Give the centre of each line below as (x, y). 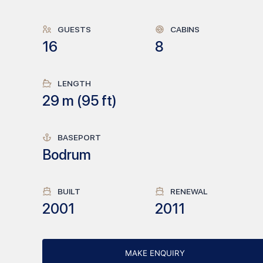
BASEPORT (79, 137)
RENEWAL (189, 191)
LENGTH (74, 83)
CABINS (185, 29)
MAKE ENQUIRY (155, 253)
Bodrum (67, 155)
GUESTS (74, 29)
